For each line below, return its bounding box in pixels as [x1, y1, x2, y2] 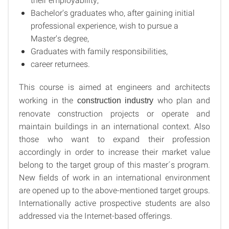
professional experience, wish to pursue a [31, 20, 178, 31]
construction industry [77, 96, 157, 105]
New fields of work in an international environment [19, 172, 210, 182]
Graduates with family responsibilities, [31, 45, 168, 56]
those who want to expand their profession [19, 133, 210, 144]
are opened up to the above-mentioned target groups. [19, 185, 210, 195]
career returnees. [31, 58, 90, 69]
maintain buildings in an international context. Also [19, 121, 210, 131]
